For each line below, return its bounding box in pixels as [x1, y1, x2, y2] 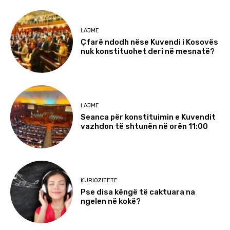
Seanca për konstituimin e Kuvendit [81, 112, 216, 122]
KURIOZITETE [81, 177, 118, 184]
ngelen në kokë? [81, 197, 141, 206]
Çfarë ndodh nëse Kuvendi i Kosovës [81, 37, 219, 47]
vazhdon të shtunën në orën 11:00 [81, 122, 208, 131]
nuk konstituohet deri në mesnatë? [81, 46, 215, 56]
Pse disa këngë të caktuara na [81, 187, 196, 197]
